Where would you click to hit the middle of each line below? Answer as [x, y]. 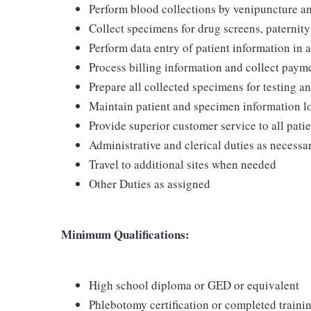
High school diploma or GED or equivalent [194, 285]
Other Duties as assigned [150, 183]
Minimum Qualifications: [125, 234]
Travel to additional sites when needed [183, 164]
